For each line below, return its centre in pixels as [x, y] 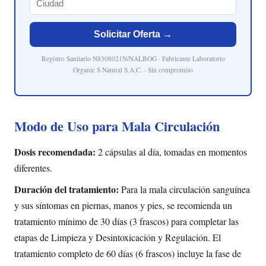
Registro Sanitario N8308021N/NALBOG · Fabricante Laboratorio [133, 58]
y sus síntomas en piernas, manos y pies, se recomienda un [123, 205]
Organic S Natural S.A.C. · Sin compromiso [133, 69]
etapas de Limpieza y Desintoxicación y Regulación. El [118, 237]
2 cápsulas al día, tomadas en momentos [171, 151]
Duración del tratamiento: [66, 189]
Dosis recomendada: [55, 151]
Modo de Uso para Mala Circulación [117, 126]
